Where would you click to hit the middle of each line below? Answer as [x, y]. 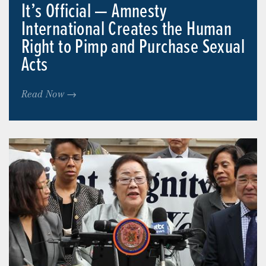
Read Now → [49, 94]
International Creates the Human [126, 30]
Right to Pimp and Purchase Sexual [133, 48]
